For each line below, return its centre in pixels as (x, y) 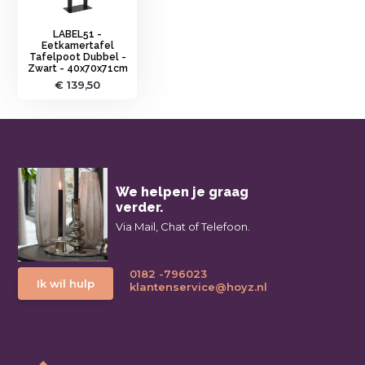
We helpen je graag (182, 191)
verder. (140, 207)
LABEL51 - (78, 34)
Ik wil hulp (66, 283)
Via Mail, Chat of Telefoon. (183, 226)
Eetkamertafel (77, 45)
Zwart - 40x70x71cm (77, 68)
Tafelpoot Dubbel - (77, 57)
